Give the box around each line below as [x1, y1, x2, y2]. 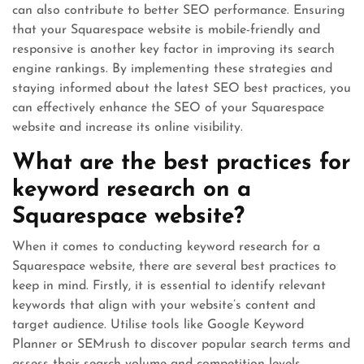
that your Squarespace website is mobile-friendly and [12, 24, 320, 37]
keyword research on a [12, 179, 251, 201]
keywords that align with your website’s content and [12, 299, 315, 312]
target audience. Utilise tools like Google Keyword [12, 318, 304, 331]
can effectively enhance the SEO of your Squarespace [12, 102, 324, 115]
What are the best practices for [12, 152, 350, 175]
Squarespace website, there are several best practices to [12, 260, 336, 273]
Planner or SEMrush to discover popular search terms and [12, 338, 350, 351]
